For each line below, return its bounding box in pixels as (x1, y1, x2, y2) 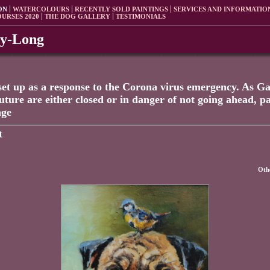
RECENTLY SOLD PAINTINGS (75, 5, 168, 13)
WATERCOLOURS (13, 5, 69, 13)
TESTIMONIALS (116, 13, 166, 20)
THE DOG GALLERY (45, 13, 110, 20)
